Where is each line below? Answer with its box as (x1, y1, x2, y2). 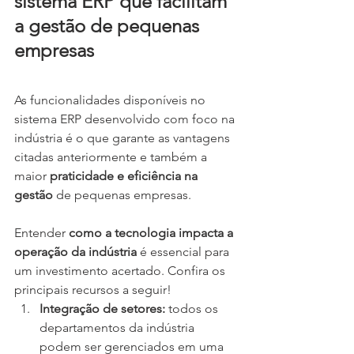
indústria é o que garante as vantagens (14, 130, 233, 146)
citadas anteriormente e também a (14, 149, 210, 165)
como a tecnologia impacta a (69, 225, 236, 241)
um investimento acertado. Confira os (14, 263, 228, 279)
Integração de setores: (40, 301, 165, 317)
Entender (14, 225, 69, 241)
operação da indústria (14, 244, 137, 260)
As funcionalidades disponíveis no (14, 92, 209, 108)
